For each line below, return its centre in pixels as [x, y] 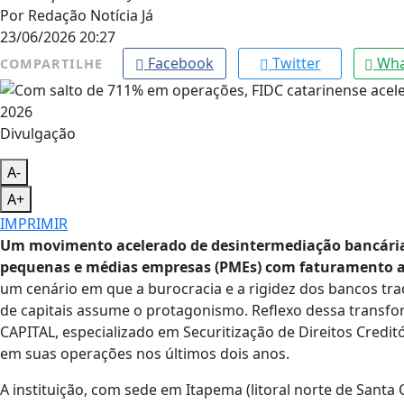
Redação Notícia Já [89, 16]
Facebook [181, 64]
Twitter [296, 64]
